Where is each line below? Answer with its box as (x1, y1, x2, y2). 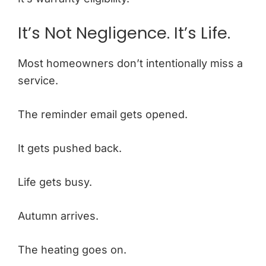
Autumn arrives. (18, 209, 99, 222)
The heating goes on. (18, 243, 126, 256)
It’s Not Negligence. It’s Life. (18, 21, 230, 44)
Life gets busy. (18, 175, 92, 188)
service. (18, 74, 58, 87)
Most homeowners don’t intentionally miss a (18, 56, 243, 69)
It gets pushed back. (18, 141, 122, 154)
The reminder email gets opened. (18, 107, 188, 121)
